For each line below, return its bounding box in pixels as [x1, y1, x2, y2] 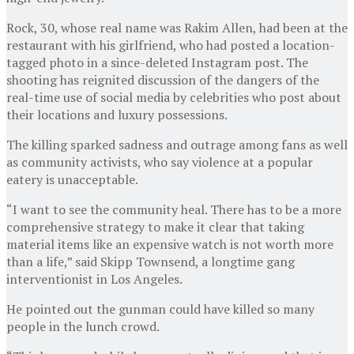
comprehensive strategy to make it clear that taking [6, 217, 304, 235]
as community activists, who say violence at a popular [6, 153, 313, 171]
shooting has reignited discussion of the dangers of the [6, 70, 319, 88]
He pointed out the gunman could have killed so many [6, 299, 314, 318]
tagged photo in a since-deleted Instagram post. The [6, 53, 308, 71]
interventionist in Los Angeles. [6, 269, 183, 288]
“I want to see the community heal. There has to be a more [6, 200, 341, 218]
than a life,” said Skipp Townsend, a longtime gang [6, 252, 295, 270]
